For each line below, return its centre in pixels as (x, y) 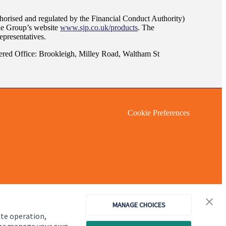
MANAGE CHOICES (139, 205)
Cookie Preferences (159, 112)
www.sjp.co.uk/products (99, 27)
